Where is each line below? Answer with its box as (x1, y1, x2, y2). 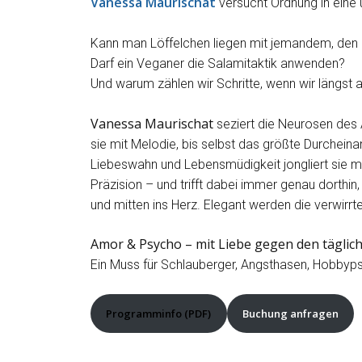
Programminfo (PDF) (106, 305, 212, 321)
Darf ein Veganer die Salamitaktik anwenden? (90, 56, 345, 72)
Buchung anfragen (242, 305, 339, 321)
